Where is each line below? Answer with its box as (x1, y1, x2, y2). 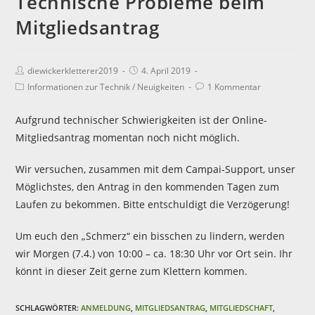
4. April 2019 (141, 65, 191, 77)
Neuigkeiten (137, 81, 185, 93)
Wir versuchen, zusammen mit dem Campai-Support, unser (15, 162, 296, 176)
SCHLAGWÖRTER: (15, 302, 82, 313)
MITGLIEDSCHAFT (210, 302, 274, 313)
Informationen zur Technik (27, 81, 131, 93)
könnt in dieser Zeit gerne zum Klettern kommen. (15, 264, 248, 278)
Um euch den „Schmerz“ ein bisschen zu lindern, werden (15, 229, 285, 243)
